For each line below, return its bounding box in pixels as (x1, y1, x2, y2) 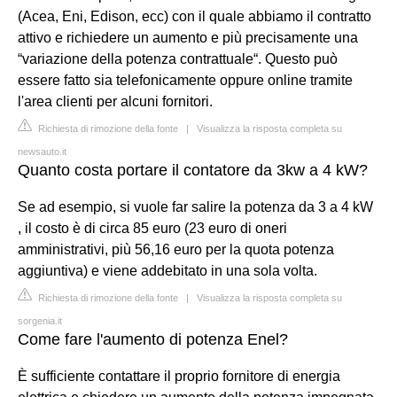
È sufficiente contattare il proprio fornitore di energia (18, 368, 340, 384)
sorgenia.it (18, 315, 62, 326)
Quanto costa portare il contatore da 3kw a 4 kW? (18, 160, 368, 179)
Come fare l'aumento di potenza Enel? (18, 330, 288, 348)
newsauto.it (18, 145, 66, 157)
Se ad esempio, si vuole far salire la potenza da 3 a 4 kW (18, 198, 373, 214)
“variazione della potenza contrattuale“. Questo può (18, 51, 338, 66)
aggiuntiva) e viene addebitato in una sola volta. (18, 262, 317, 278)
